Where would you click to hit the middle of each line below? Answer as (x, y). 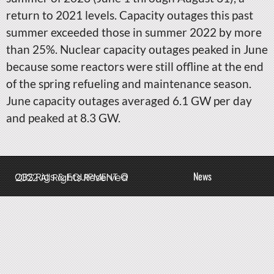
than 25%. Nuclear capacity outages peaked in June (137, 49)
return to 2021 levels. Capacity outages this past (130, 15)
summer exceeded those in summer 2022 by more (134, 32)
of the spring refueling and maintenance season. (129, 83)
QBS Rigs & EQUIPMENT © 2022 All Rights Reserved (72, 178)
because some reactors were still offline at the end (135, 66)
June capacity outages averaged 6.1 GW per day (129, 101)
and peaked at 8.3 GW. (63, 118)
